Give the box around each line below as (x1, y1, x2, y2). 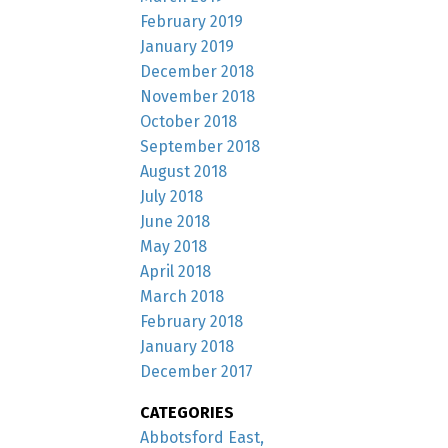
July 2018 (140, 186, 204, 206)
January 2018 (140, 336, 235, 356)
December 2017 (140, 361, 254, 381)
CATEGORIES (140, 402, 235, 422)
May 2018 (140, 236, 208, 256)
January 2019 (140, 36, 235, 56)
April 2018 (140, 261, 212, 281)
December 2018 (140, 61, 255, 81)
